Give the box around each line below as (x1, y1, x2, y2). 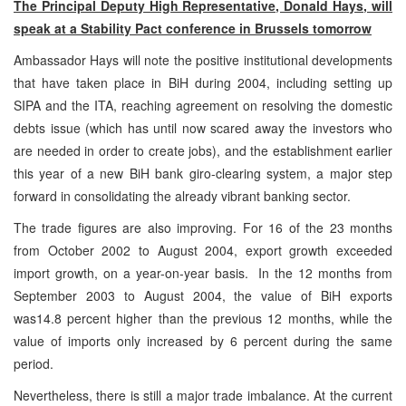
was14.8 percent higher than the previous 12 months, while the (14, 308, 392, 327)
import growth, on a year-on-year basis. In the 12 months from (14, 263, 392, 282)
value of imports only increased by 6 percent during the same (14, 331, 392, 350)
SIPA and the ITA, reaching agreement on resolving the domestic (14, 95, 392, 114)
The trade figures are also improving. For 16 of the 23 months (14, 217, 392, 237)
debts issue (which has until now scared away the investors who (14, 118, 392, 137)
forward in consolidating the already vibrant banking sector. (14, 186, 351, 205)
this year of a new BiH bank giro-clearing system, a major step (14, 163, 392, 182)
